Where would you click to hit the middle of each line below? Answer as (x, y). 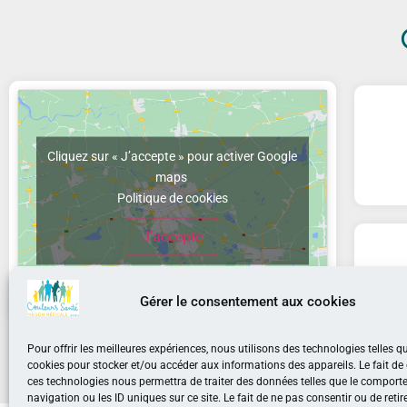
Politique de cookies (172, 198)
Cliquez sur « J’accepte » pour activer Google (173, 156)
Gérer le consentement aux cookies (248, 301)
